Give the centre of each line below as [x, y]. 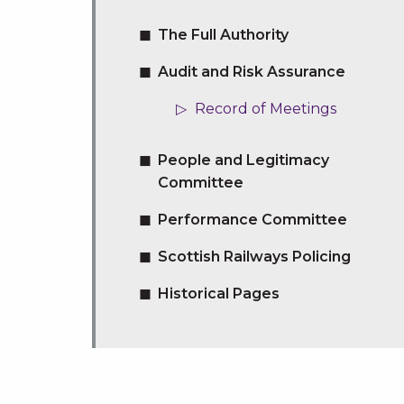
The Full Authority [223, 35]
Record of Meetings [265, 109]
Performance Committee [252, 220]
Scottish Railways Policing [254, 257]
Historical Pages [218, 294]
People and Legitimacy [243, 160]
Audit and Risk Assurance [251, 72]
